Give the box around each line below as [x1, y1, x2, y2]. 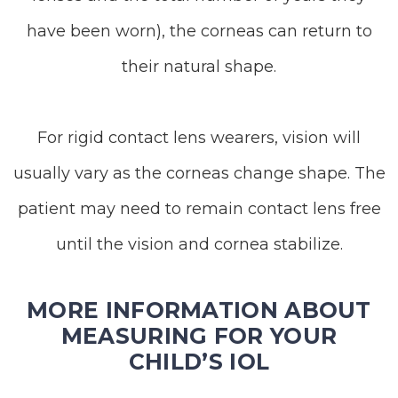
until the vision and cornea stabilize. [55, 235, 343, 254]
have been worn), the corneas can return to [26, 21, 372, 41]
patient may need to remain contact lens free [17, 199, 381, 219]
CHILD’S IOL [128, 348, 270, 375]
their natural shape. [122, 57, 276, 76]
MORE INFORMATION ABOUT [27, 297, 371, 323]
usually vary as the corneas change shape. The [12, 163, 386, 183]
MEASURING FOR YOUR [60, 322, 338, 349]
